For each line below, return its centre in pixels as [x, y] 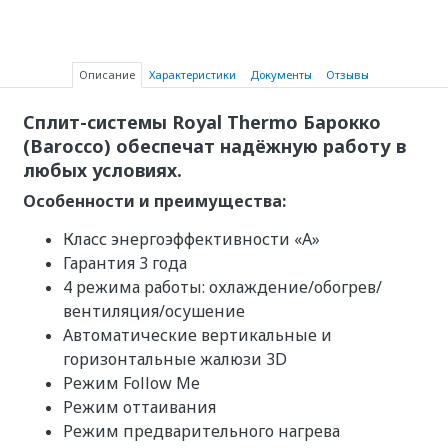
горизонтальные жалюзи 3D [174, 358]
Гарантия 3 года [124, 262]
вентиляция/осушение [153, 310]
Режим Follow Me [131, 382]
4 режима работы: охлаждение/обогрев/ [222, 286]
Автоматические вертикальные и [197, 334]
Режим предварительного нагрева [201, 430]
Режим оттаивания [139, 406]
